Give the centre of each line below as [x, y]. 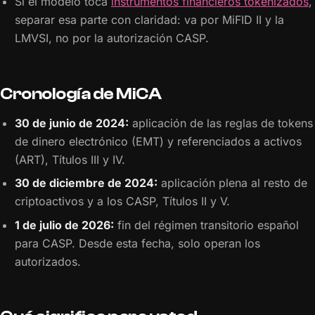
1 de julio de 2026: [64, 225]
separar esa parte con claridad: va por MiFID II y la [149, 20]
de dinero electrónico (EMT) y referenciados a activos [158, 142]
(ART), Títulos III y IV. [70, 160]
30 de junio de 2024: [71, 123]
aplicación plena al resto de [232, 183]
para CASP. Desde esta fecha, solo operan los [137, 243]
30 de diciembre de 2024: [86, 183]
